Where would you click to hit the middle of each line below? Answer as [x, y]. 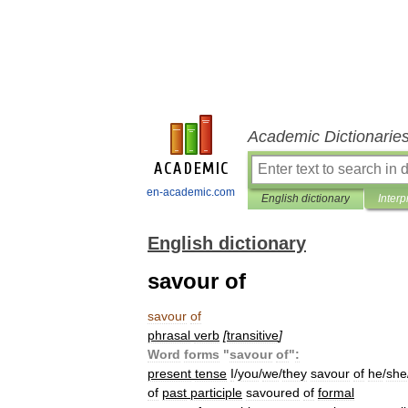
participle [216, 393]
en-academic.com [191, 192]
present [169, 373]
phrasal [169, 335]
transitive [253, 335]
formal [336, 393]
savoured [273, 393]
